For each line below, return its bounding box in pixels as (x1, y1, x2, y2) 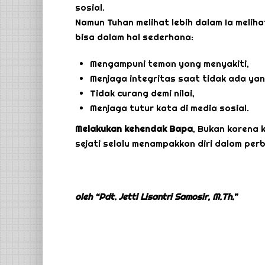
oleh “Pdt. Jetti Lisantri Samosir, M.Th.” (75, 191, 237, 203)
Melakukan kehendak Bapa (75, 123, 193, 135)
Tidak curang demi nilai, (90, 88, 195, 99)
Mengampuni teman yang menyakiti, (90, 58, 249, 70)
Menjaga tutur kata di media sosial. (90, 102, 249, 114)
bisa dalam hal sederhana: (75, 31, 193, 43)
